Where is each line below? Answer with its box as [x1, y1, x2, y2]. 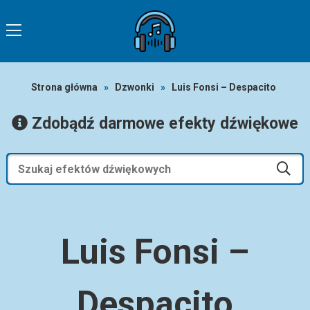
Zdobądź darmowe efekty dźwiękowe [27, 114, 298, 133]
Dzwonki [115, 82, 155, 93]
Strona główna [31, 82, 98, 93]
